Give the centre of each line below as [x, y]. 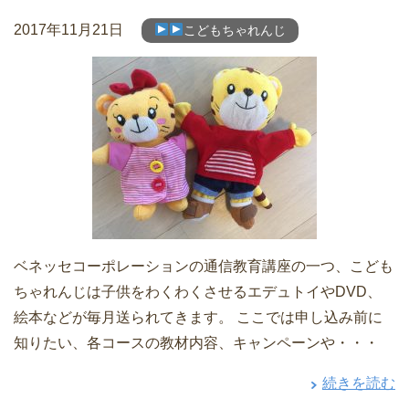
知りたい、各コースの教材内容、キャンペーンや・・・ [196, 343]
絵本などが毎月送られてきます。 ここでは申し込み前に [198, 318]
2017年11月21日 [68, 30]
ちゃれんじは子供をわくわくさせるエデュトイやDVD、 [198, 292]
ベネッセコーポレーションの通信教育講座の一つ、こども [204, 267]
